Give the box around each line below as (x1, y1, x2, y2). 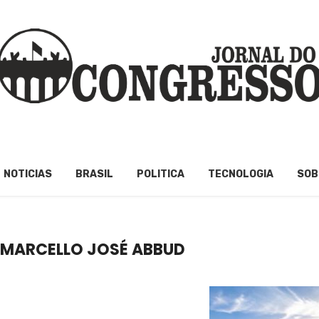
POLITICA (137, 168, 184, 181)
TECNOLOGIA (208, 168, 273, 181)
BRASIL (75, 168, 113, 181)
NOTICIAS (4, 168, 52, 181)
